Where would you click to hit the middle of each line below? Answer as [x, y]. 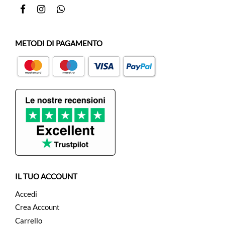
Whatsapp [81, 9]
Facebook [42, 9]
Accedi [26, 194]
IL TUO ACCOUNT [46, 177]
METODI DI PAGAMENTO [59, 43]
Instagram [63, 9]
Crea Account [37, 207]
